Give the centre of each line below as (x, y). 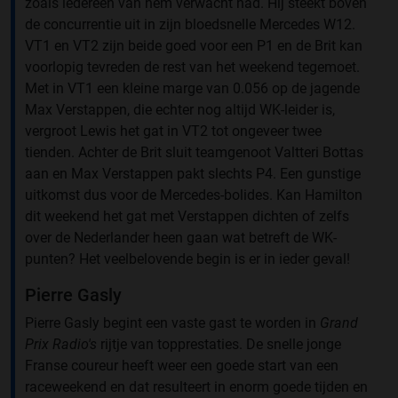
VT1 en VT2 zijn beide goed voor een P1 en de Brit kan (194, 46)
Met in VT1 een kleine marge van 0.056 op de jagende (192, 89)
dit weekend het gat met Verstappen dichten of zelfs (187, 217)
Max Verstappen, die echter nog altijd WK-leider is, (180, 110)
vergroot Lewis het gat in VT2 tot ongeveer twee (173, 131)
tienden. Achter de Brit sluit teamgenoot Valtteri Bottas (194, 153)
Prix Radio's (61, 345)
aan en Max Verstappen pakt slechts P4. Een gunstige (193, 174)
